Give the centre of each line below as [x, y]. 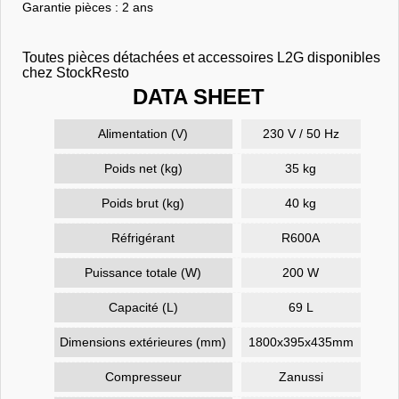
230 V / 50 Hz [301, 133]
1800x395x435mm [301, 342]
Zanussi [301, 376]
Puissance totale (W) [143, 272]
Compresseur [143, 376]
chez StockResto [75, 72]
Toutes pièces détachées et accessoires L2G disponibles [201, 57]
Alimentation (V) [143, 133]
